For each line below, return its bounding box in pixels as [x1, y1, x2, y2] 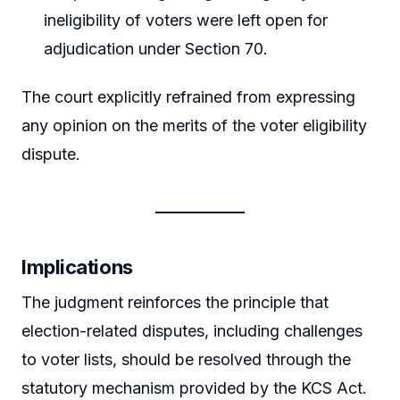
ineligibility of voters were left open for [44, 11, 329, 30]
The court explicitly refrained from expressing [21, 87, 355, 106]
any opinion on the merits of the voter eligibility [21, 115, 367, 135]
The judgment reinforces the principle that [21, 292, 329, 312]
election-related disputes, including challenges [21, 321, 362, 340]
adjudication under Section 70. [44, 39, 269, 59]
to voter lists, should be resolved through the [21, 349, 351, 369]
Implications [21, 254, 133, 279]
